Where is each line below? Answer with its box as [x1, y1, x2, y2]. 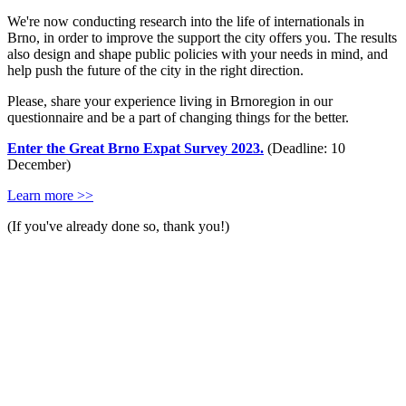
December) [7, 157, 71, 173]
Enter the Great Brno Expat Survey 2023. [7, 140, 264, 157]
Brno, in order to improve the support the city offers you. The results [7, 30, 397, 46]
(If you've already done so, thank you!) [7, 218, 229, 235]
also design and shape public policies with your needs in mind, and [7, 46, 388, 63]
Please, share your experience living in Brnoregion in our [7, 93, 333, 110]
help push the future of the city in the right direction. [7, 63, 304, 79]
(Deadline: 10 [264, 140, 345, 157]
